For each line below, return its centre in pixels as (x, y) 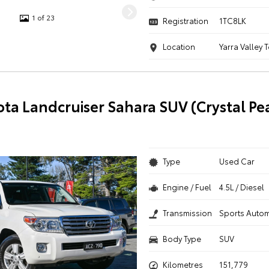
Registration (185, 20)
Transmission (187, 213)
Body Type (182, 238)
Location (179, 46)
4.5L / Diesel (242, 187)
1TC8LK (233, 20)
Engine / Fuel (187, 187)
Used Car (237, 161)
